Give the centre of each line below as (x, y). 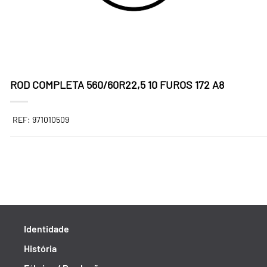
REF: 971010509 (41, 119)
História (40, 248)
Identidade (46, 229)
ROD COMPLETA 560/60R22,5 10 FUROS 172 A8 (117, 85)
